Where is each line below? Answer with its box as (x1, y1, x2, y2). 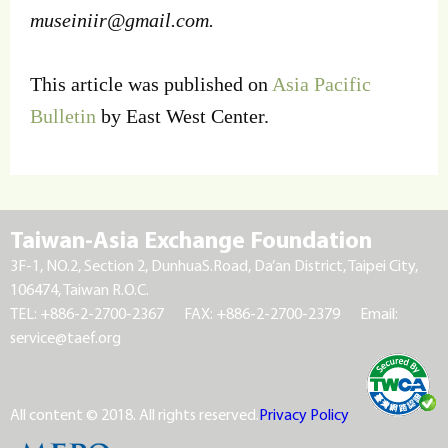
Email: (360, 302, 398, 323)
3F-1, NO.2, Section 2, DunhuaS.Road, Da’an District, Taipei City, (10, 254, 418, 275)
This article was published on (30, 73, 272, 96)
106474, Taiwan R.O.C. (10, 278, 149, 299)
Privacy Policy (259, 403, 349, 424)
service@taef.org (10, 326, 121, 347)
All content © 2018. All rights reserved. (10, 403, 259, 424)
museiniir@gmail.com (30, 9, 209, 32)
